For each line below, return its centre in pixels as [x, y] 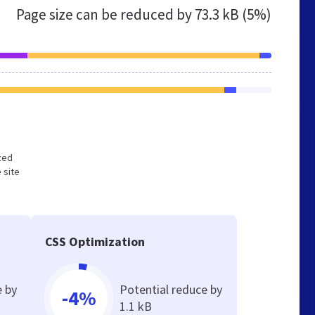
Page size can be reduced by [105, 14]
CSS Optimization [95, 242]
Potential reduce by [171, 289]
